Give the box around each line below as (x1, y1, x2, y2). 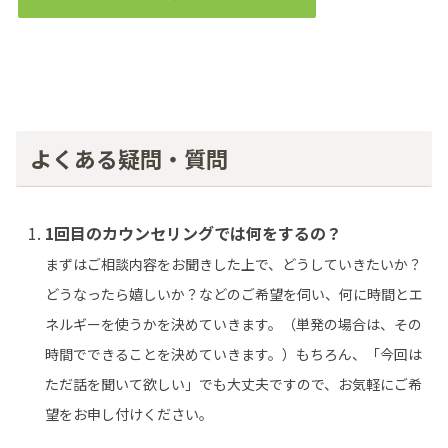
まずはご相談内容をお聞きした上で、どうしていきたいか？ (45, 254, 423, 275)
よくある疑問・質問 (29, 141, 228, 174)
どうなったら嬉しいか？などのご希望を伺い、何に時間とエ (45, 284, 424, 305)
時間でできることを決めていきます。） (45, 344, 297, 365)
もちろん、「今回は (296, 344, 423, 365)
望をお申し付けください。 (45, 404, 214, 425)
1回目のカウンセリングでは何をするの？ (45, 221, 343, 246)
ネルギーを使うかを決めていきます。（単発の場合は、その (45, 314, 423, 335)
